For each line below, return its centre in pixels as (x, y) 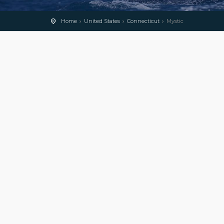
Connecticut (143, 21)
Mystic (175, 21)
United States (102, 21)
